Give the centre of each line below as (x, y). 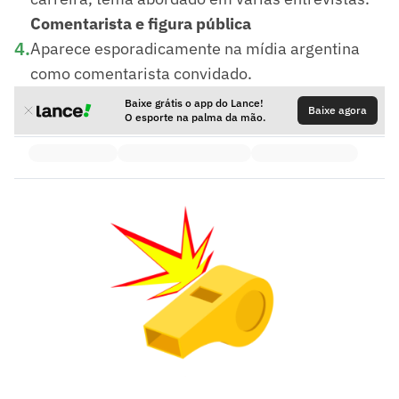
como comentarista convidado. (141, 73)
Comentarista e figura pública (141, 23)
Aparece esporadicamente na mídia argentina (195, 48)
